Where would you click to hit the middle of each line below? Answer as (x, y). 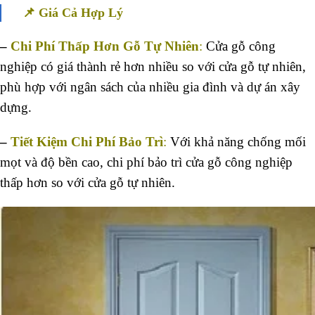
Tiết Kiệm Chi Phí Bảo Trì (87, 141)
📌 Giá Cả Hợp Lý (73, 12)
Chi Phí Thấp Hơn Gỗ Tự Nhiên (105, 46)
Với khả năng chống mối (238, 141)
